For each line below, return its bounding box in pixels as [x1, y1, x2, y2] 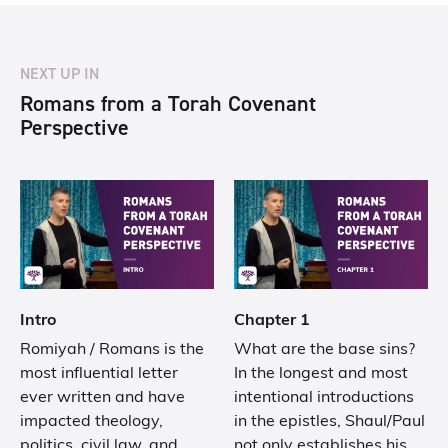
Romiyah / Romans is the [20, 341, 204, 358]
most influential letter [20, 365, 178, 382]
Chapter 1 [234, 312, 310, 329]
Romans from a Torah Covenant [20, 88, 316, 118]
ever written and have [20, 389, 185, 406]
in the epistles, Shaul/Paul [234, 413, 425, 430]
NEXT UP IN [20, 62, 99, 84]
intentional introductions [234, 389, 414, 406]
